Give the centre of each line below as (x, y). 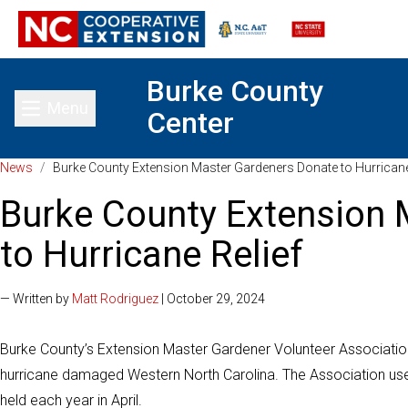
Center (190, 123)
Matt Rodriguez (115, 299)
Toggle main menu (121, 119)
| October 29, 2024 (212, 299)
